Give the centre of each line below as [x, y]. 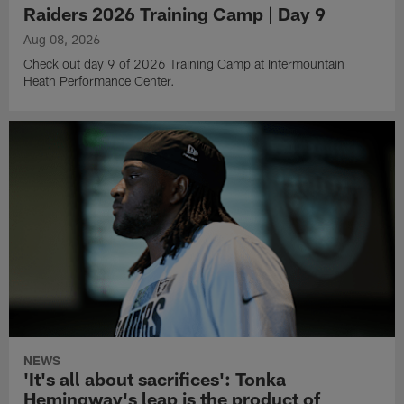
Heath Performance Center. [100, 81]
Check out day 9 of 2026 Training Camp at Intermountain [184, 64]
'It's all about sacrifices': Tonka [155, 378]
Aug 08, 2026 [62, 40]
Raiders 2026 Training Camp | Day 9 [175, 14]
